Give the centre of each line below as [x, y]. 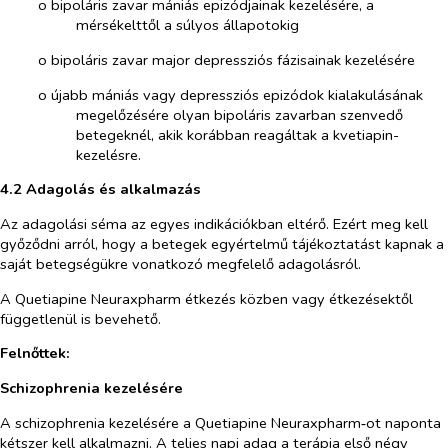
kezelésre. [108, 154]
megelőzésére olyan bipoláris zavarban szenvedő [239, 114]
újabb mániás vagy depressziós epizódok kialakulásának [236, 94]
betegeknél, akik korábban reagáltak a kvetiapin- [237, 134]
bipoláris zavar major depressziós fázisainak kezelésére [232, 60]
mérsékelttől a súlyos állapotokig [187, 25]
